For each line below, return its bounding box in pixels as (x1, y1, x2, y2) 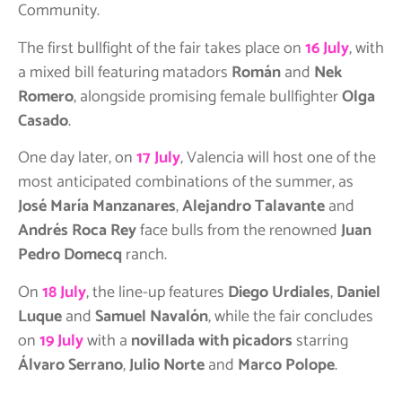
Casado (18, 107, 68, 135)
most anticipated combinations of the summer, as (18, 169, 354, 197)
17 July (136, 144, 180, 172)
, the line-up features (86, 278, 228, 306)
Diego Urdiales (228, 278, 330, 306)
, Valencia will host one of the (180, 144, 376, 172)
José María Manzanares (18, 193, 176, 221)
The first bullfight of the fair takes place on (18, 34, 305, 62)
